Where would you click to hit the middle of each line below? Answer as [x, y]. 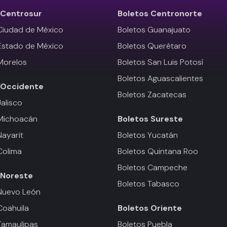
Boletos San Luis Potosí [160, 62]
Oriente [166, 208]
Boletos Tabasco [148, 184]
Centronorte [176, 13]
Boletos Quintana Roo [158, 151]
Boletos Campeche [153, 167]
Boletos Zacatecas [152, 94]
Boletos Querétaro [152, 46]
